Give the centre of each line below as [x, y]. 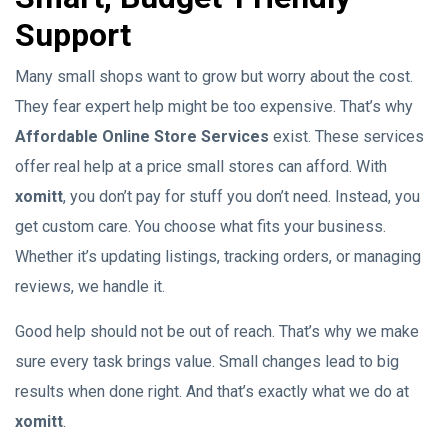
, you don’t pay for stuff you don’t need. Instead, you [241, 196]
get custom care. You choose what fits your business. [200, 226]
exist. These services [346, 136]
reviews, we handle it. [90, 286]
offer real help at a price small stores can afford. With [201, 166]
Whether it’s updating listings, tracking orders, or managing [218, 256]
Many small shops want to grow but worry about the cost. [214, 76]
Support [73, 35]
